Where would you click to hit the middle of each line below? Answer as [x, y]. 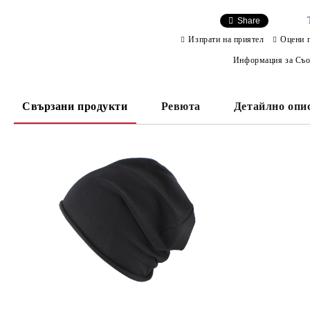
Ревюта [181, 106]
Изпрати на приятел [226, 39]
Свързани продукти [75, 106]
